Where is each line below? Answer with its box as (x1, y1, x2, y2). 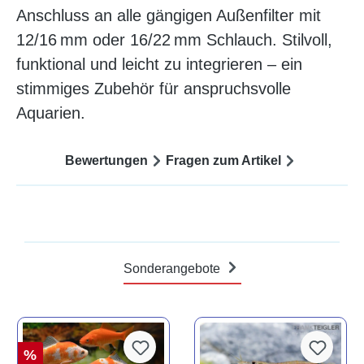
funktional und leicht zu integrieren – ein (16, 55, 302, 74)
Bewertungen (65, 153, 148, 167)
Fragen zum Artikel (166, 153, 281, 167)
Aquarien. (16, 104, 85, 123)
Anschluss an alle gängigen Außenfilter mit (16, 6, 321, 25)
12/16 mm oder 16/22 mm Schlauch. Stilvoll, (16, 31, 332, 50)
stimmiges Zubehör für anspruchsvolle (16, 80, 291, 98)
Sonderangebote (123, 262, 223, 276)
